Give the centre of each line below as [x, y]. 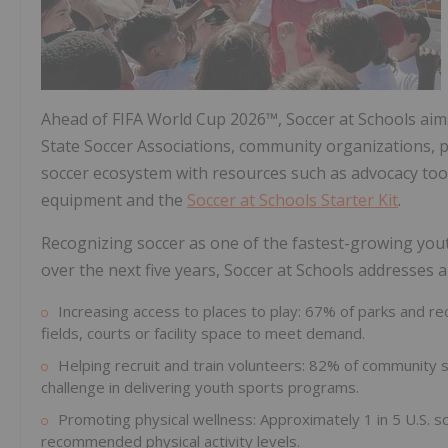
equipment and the [114, 200]
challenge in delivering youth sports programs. [200, 387]
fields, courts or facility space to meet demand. [203, 333]
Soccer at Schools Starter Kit [292, 200]
